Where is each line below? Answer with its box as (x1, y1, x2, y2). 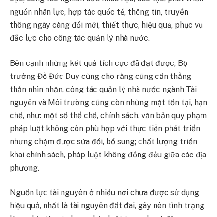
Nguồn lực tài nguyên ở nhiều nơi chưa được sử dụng (10, 188, 199, 198)
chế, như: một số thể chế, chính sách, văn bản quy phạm (10, 110, 207, 120)
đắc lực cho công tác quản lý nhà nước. (10, 33, 150, 43)
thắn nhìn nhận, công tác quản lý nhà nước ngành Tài (10, 84, 197, 94)
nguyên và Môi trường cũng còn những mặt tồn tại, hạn (10, 97, 207, 107)
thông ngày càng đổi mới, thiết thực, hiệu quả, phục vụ (10, 20, 203, 30)
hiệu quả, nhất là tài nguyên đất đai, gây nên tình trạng (10, 201, 204, 211)
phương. (10, 163, 39, 172)
